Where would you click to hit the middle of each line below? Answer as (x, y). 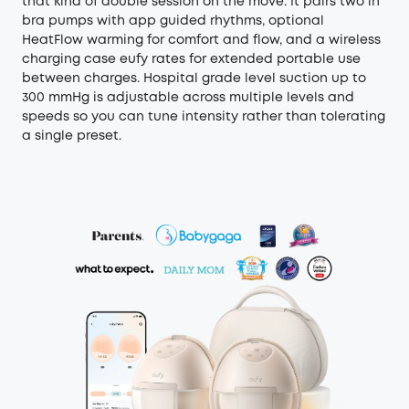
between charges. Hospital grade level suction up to (194, 79)
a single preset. (72, 136)
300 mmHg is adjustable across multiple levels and (188, 98)
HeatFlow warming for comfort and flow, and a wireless (201, 40)
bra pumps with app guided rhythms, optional (173, 21)
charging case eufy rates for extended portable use (191, 59)
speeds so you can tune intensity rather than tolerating (204, 117)
